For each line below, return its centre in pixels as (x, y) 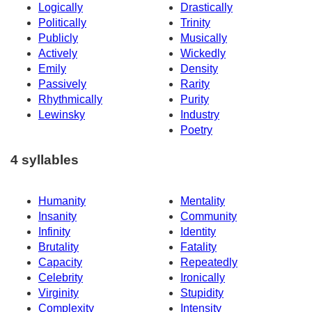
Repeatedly (209, 262)
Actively (58, 54)
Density (199, 69)
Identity (198, 231)
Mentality (203, 201)
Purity (195, 100)
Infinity (54, 231)
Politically (62, 23)
